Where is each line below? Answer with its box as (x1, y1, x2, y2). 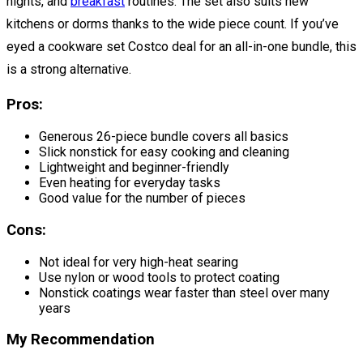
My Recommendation (6, 331, 155, 349)
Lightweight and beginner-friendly (39, 160, 229, 176)
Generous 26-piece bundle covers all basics (39, 129, 288, 145)
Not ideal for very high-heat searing (39, 254, 238, 270)
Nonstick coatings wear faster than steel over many (39, 284, 330, 301)
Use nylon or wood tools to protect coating (39, 269, 280, 285)
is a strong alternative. (6, 61, 131, 77)
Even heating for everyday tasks (39, 175, 220, 191)
